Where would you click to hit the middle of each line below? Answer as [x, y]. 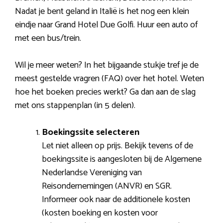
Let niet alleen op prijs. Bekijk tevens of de [117, 146]
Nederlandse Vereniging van [92, 173]
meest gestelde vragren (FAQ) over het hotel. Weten [110, 79]
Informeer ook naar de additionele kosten [116, 200]
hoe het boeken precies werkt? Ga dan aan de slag [105, 92]
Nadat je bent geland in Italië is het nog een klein [102, 12]
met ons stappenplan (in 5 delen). [75, 106]
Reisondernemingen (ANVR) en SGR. [107, 186]
